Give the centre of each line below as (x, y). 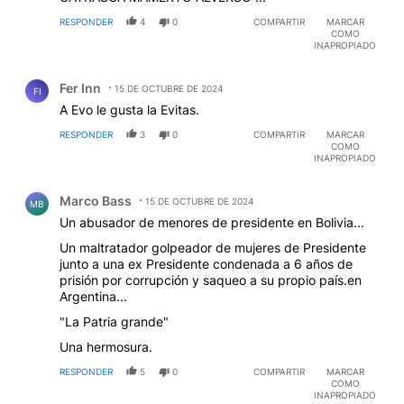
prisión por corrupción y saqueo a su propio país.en (211, 280)
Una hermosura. (106, 346)
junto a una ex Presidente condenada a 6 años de (206, 263)
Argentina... (93, 296)
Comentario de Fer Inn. (92, 74)
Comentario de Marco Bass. (109, 187)
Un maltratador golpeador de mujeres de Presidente (213, 247)
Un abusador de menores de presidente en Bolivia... (212, 222)
